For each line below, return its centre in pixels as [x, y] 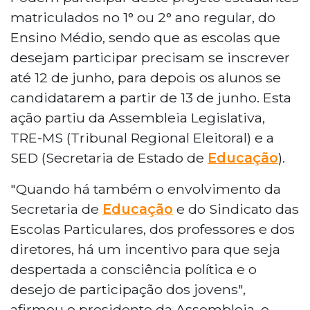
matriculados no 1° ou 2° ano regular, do [143, 17]
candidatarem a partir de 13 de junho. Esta [151, 97]
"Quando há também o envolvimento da [146, 189]
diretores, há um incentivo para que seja [145, 249]
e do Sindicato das [236, 209]
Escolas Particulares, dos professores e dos [153, 229]
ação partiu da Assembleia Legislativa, [138, 117]
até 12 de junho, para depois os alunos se [146, 77]
